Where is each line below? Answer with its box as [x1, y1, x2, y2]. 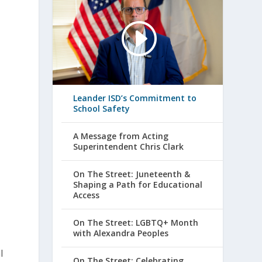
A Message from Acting [73, 130, 169, 142]
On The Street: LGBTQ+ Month [73, 217, 199, 229]
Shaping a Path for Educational [73, 179, 203, 191]
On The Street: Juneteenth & [73, 168, 191, 180]
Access [73, 189, 100, 201]
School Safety [73, 103, 130, 115]
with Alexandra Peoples [73, 227, 169, 239]
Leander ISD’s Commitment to [73, 92, 197, 104]
